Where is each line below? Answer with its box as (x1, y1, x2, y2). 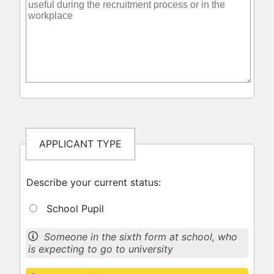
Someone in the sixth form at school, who (44, 231, 238, 243)
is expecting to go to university (28, 243, 174, 256)
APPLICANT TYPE (39, 138, 122, 150)
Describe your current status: (26, 176, 161, 188)
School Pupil (43, 202, 104, 215)
